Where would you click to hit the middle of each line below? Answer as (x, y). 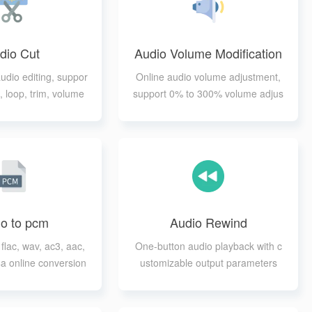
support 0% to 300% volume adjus (208, 93)
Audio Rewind (208, 222)
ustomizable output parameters (208, 263)
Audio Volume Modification (208, 53)
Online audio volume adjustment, (208, 77)
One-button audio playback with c (208, 246)
